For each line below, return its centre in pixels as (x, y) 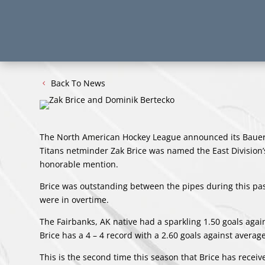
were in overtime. (75, 200)
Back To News (78, 83)
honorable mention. (79, 164)
